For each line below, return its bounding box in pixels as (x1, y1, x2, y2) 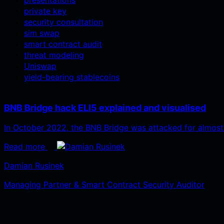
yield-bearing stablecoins (24, 71, 119, 82)
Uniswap (24, 60, 56, 71)
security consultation (24, 16, 103, 27)
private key (24, 5, 66, 16)
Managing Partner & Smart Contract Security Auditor (4, 179, 204, 189)
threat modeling (24, 49, 84, 60)
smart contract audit (24, 38, 102, 49)
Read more (4, 141, 47, 151)
